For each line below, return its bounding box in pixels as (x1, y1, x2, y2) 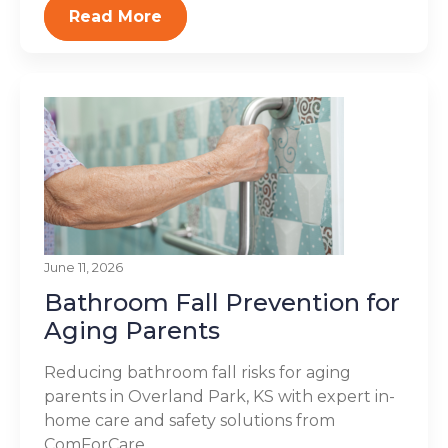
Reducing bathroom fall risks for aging (44, 363, 351, 382)
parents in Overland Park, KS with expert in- (44, 387, 395, 406)
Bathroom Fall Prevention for (44, 288, 400, 317)
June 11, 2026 (44, 260, 123, 275)
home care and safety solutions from (44, 411, 335, 430)
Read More (69, 7, 162, 26)
